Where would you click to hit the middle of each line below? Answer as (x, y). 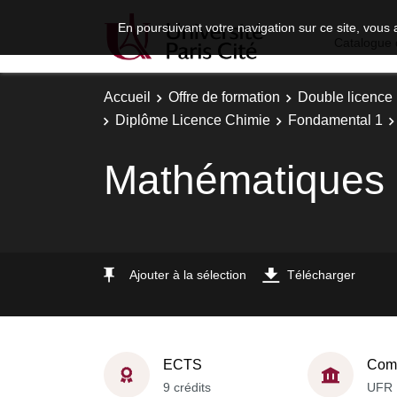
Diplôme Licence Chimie (193, 120)
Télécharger (321, 274)
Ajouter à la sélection (188, 274)
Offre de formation (224, 97)
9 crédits (187, 387)
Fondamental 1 (335, 120)
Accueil (127, 97)
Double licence (345, 97)
